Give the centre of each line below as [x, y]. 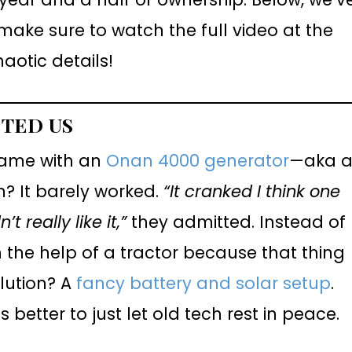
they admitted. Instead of [236, 222]
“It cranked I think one [252, 191]
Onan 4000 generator [198, 160]
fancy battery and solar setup [204, 283]
